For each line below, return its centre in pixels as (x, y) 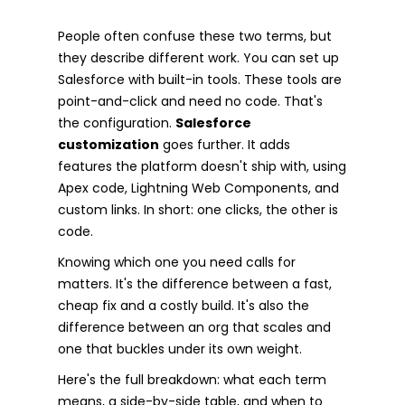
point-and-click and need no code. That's (190, 101)
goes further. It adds (225, 144)
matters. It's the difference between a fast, (195, 283)
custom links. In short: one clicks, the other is (198, 209)
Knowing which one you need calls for (177, 262)
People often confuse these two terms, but (195, 36)
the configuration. (117, 122)
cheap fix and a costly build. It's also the (184, 305)
